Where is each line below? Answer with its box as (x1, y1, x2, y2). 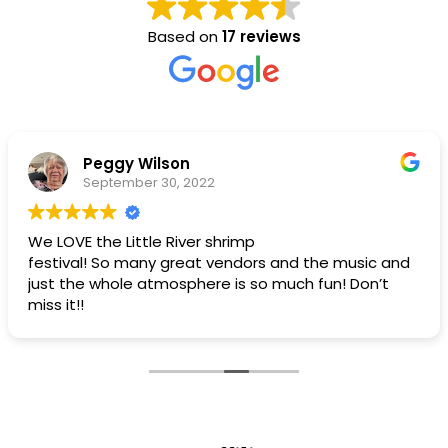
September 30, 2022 (83, 172, 215, 192)
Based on (147, 26, 222, 48)
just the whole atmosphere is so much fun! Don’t (28, 273, 389, 295)
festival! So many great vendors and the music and (28, 252, 410, 274)
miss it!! (28, 294, 84, 316)
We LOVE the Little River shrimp (28, 231, 255, 253)
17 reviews (221, 26, 301, 48)
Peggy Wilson (83, 152, 190, 174)
